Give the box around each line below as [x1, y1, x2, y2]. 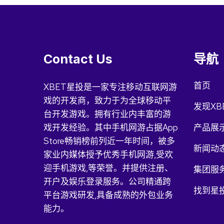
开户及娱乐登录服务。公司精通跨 [43, 176, 171, 187]
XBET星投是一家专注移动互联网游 [43, 81, 177, 92]
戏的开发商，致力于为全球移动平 [43, 95, 171, 106]
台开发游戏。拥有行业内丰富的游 [43, 108, 171, 119]
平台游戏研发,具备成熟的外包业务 [43, 189, 173, 200]
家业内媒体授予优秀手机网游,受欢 [43, 149, 173, 160]
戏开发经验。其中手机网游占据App [43, 122, 178, 133]
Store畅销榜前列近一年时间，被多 [43, 135, 175, 146]
